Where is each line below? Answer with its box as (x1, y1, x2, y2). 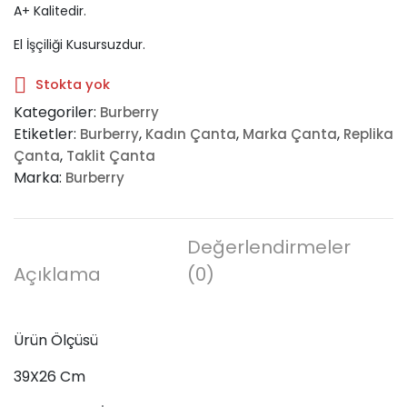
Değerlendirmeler (187, 233, 352, 260)
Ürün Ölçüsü (14, 329, 98, 351)
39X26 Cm (14, 365, 85, 387)
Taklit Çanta (66, 145, 155, 165)
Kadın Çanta (145, 124, 236, 144)
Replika (343, 124, 393, 144)
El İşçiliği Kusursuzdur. (14, 35, 145, 54)
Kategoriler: (14, 101, 100, 123)
